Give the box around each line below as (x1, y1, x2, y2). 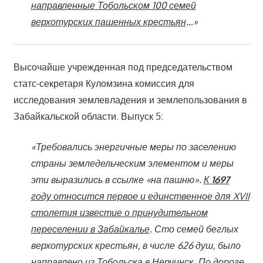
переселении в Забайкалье (31, 222, 150, 235)
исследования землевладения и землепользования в (13, 93, 247, 106)
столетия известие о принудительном (31, 206, 208, 218)
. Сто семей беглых (149, 222, 238, 235)
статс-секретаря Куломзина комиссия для (13, 77, 194, 89)
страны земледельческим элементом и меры (31, 157, 234, 169)
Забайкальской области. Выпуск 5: (13, 110, 163, 122)
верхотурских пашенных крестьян (31, 15, 186, 28)
